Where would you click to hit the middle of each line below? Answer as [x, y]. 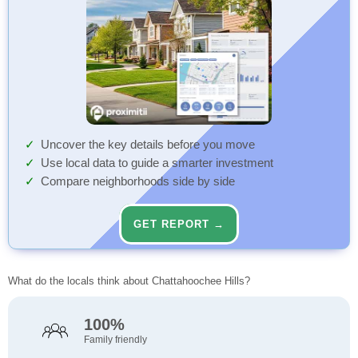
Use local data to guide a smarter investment [157, 163]
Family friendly [115, 340]
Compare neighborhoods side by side [138, 182]
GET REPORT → [179, 225]
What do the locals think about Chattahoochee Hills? [129, 281]
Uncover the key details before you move [148, 145]
